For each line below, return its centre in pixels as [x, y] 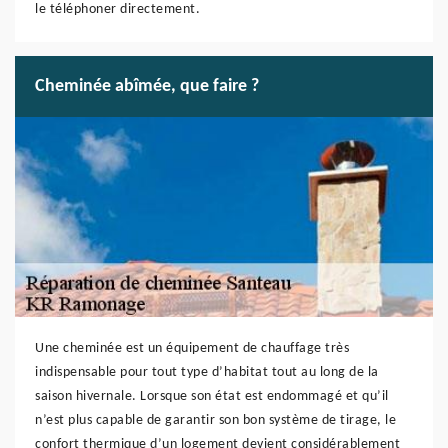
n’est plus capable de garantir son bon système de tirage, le [215, 420]
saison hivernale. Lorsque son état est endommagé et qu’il [212, 396]
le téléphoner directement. [117, 9]
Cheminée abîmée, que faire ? [147, 86]
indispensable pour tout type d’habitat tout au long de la [207, 372]
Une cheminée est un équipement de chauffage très [192, 348]
